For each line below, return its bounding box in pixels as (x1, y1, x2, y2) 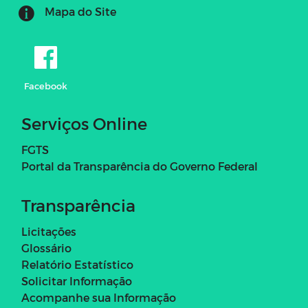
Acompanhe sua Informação (21, 290, 176, 304)
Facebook (24, 80, 67, 91)
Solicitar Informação (21, 274, 132, 287)
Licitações (21, 224, 76, 238)
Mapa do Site (45, 4, 116, 18)
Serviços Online (21, 113, 147, 133)
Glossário (21, 241, 71, 254)
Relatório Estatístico (21, 257, 133, 271)
